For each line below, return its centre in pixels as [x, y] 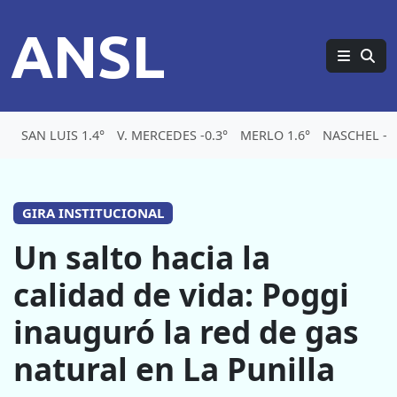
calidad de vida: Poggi [181, 295]
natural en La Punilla [174, 369]
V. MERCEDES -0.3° [172, 135]
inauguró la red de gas [186, 332]
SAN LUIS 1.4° [63, 135]
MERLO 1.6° [275, 135]
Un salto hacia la [142, 257]
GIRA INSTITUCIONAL [93, 213]
